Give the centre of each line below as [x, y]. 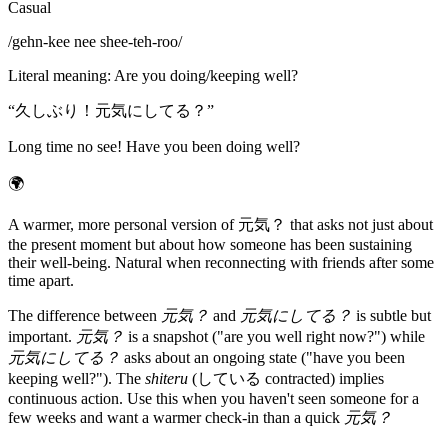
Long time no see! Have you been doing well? [154, 147]
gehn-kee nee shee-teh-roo [95, 42]
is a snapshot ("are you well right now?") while [274, 337]
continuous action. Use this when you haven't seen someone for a [213, 399]
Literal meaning [57, 76]
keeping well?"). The [76, 379]
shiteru [166, 379]
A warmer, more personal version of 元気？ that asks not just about [220, 225]
